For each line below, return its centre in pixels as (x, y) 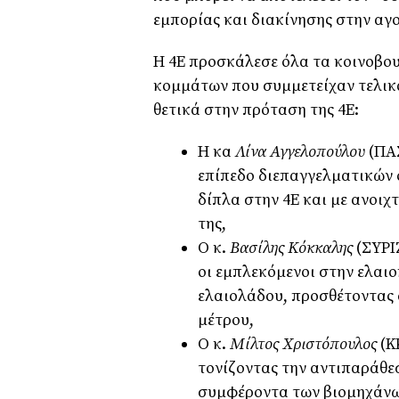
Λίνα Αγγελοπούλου (302, 152)
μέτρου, (226, 321)
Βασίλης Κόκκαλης (293, 248)
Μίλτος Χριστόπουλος (305, 345)
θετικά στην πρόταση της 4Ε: (256, 110)
